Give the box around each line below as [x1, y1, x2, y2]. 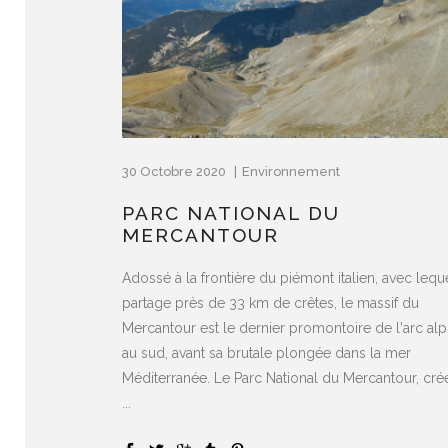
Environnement [242, 163, 340, 179]
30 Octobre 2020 [122, 163, 229, 179]
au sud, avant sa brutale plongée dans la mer [122, 344, 411, 361]
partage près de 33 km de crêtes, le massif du [122, 294, 419, 311]
